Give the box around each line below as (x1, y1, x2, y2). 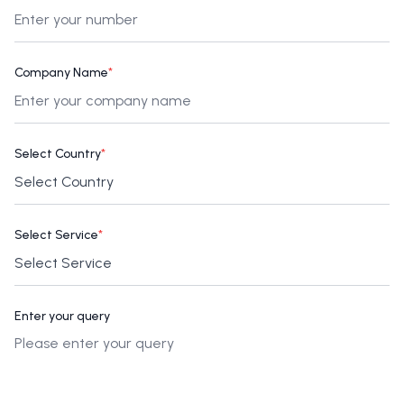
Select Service (14, 226, 98, 243)
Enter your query (14, 308, 110, 324)
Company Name (14, 64, 108, 80)
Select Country (14, 145, 101, 161)
